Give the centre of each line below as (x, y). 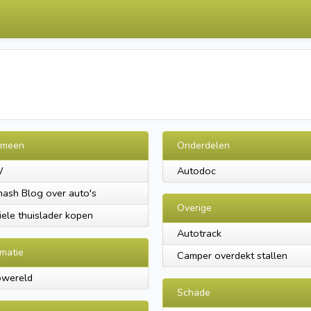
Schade (194, 293)
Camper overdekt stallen (232, 255)
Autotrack (199, 233)
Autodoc (196, 171)
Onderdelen (203, 145)
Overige (194, 208)
